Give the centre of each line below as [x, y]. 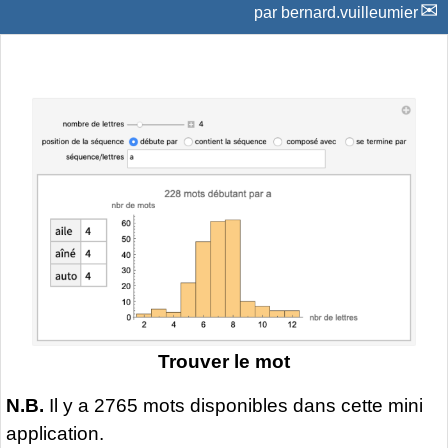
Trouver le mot [224, 361]
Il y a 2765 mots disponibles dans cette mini [233, 405]
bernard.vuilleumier [349, 12]
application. [55, 433]
